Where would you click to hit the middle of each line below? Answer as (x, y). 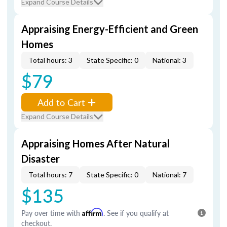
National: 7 (169, 175)
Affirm (93, 212)
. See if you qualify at (136, 213)
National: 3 (169, 60)
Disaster (41, 159)
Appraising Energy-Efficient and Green (110, 29)
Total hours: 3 (50, 60)
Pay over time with (52, 213)
